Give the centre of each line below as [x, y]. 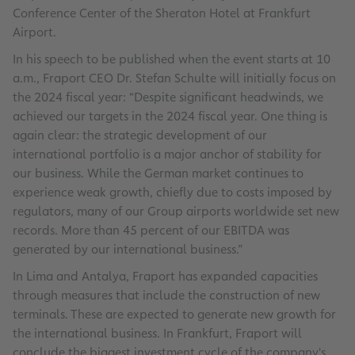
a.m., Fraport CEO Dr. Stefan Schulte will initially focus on [174, 78]
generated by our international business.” [128, 250]
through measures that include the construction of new [166, 296]
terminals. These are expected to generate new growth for [174, 315]
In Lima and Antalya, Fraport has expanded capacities [165, 277]
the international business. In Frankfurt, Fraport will [157, 334]
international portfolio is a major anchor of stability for [167, 155]
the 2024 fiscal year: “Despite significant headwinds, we [168, 97]
